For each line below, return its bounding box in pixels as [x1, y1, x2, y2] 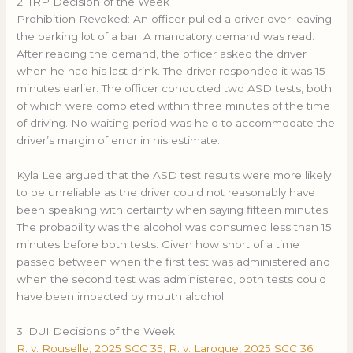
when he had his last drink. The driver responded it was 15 [17, 65, 326, 78]
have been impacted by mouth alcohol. [17, 290, 227, 303]
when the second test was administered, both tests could [17, 273, 327, 286]
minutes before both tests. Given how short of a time [17, 238, 300, 251]
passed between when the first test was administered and [17, 255, 331, 269]
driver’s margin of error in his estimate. [17, 134, 221, 147]
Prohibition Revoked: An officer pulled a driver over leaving [17, 13, 333, 26]
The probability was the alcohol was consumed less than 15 [17, 221, 333, 234]
